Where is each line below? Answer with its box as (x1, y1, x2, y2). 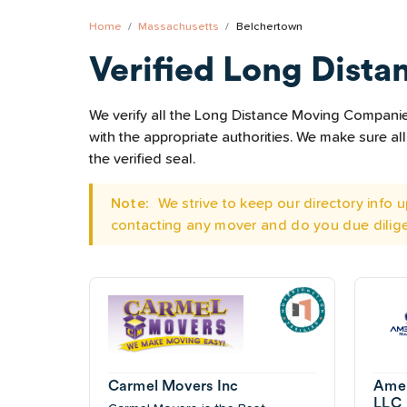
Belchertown (235, 21, 303, 33)
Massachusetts (138, 21, 220, 33)
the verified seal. (88, 152, 195, 167)
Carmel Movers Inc (107, 378, 239, 393)
